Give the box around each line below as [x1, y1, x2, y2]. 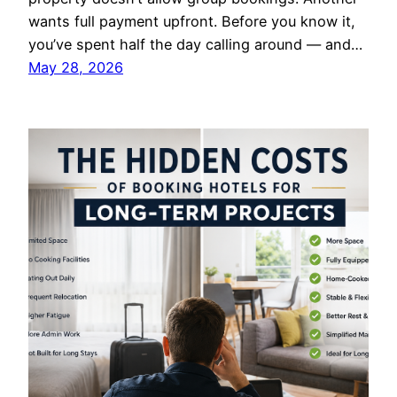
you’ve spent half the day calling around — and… [28, 35, 362, 54]
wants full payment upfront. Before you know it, [28, 12, 355, 31]
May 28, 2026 [28, 58, 123, 77]
